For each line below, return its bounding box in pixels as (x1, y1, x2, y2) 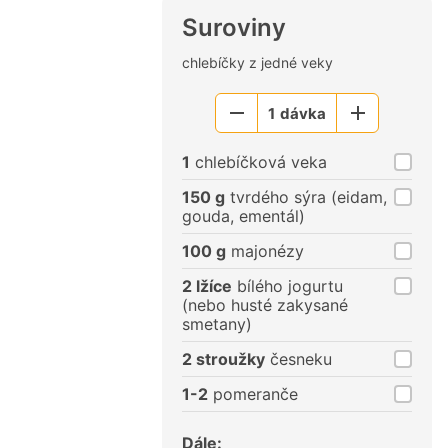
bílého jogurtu (232, 276, 343, 297)
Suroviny (182, 13, 286, 43)
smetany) (182, 314, 252, 335)
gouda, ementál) (182, 206, 305, 227)
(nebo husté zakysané (182, 295, 348, 316)
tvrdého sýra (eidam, (225, 187, 387, 208)
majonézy (226, 241, 304, 262)
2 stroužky (182, 349, 265, 370)
